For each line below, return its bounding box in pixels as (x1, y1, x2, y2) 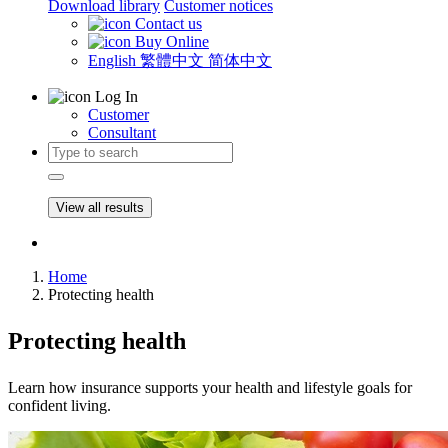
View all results (56, 200, 144, 215)
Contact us (135, 15, 202, 32)
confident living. (8, 397, 111, 414)
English (88, 52, 140, 69)
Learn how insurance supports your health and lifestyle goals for (8, 379, 412, 396)
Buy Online (135, 33, 209, 50)
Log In (95, 88, 138, 105)
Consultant (88, 124, 156, 141)
